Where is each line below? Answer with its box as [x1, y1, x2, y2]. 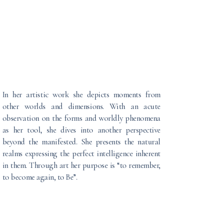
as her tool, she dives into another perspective [2, 125, 161, 135]
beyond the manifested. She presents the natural [2, 137, 161, 147]
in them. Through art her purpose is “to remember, [2, 160, 161, 170]
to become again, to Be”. [2, 172, 78, 182]
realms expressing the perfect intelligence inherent [2, 148, 161, 159]
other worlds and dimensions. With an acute [2, 101, 161, 111]
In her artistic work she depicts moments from [2, 89, 161, 100]
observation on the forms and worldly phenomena [2, 113, 161, 123]
